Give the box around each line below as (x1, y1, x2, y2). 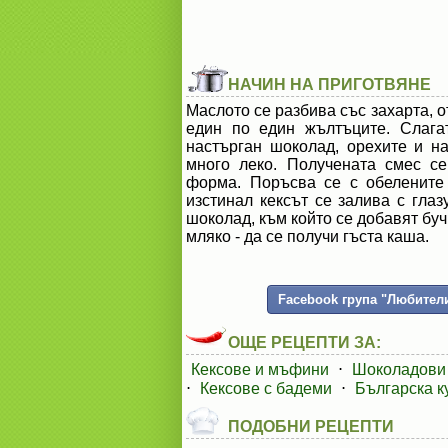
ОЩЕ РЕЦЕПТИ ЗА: (228, 334, 381, 351)
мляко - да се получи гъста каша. (186, 228, 429, 245)
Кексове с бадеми (200, 380, 332, 397)
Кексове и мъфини (191, 361, 329, 378)
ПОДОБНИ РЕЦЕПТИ (228, 418, 394, 435)
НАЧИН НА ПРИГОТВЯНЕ (228, 76, 431, 93)
